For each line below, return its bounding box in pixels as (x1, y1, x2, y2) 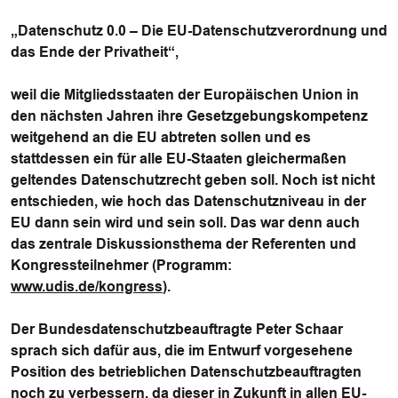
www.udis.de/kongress (11, 279, 163, 294)
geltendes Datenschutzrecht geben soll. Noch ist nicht (11, 172, 375, 187)
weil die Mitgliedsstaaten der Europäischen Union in (11, 87, 359, 102)
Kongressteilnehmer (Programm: (11, 258, 232, 273)
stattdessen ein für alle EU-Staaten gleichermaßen (11, 151, 346, 166)
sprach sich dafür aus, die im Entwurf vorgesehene (11, 343, 353, 358)
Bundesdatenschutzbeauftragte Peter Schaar (38, 322, 343, 337)
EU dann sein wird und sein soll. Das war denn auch (11, 215, 360, 230)
